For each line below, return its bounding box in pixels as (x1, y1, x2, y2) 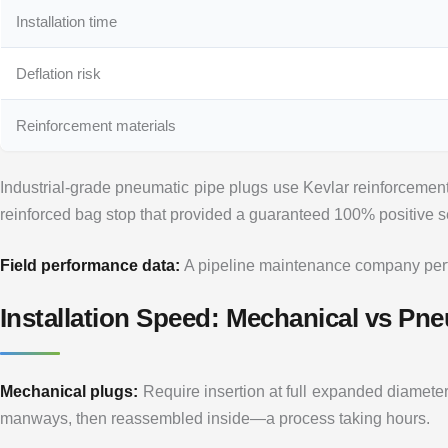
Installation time (16, 12, 118, 30)
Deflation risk (16, 64, 102, 82)
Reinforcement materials (16, 116, 177, 134)
